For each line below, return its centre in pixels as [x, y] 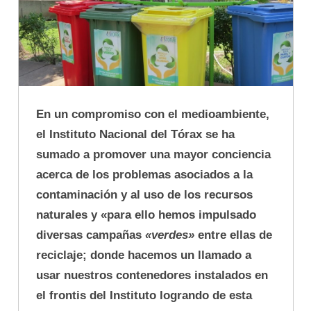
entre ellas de [233, 235]
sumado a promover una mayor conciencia [153, 154]
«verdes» [170, 235]
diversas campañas [91, 235]
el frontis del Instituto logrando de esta [144, 295]
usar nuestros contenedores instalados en [152, 275]
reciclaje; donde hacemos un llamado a [144, 255]
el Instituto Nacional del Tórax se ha [135, 134]
